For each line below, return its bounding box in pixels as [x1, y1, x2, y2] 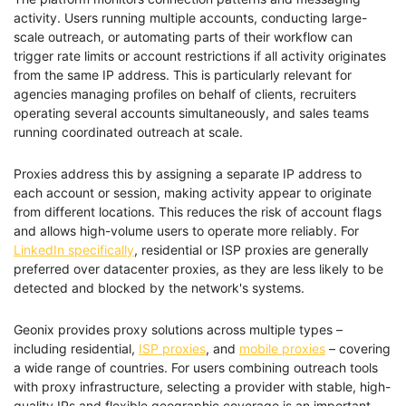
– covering [325, 341, 391, 357]
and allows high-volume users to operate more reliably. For [14, 223, 359, 239]
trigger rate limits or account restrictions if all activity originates [14, 48, 386, 64]
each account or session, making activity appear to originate [14, 185, 372, 201]
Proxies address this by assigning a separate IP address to [14, 166, 362, 182]
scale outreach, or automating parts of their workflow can [14, 29, 353, 45]
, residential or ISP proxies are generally [134, 242, 369, 258]
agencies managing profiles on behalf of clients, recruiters [14, 86, 356, 102]
